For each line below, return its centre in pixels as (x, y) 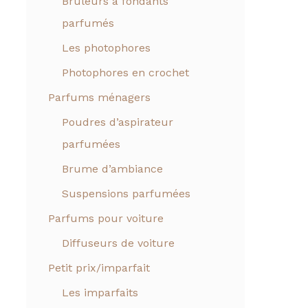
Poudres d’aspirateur (118, 122)
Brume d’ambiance (112, 169)
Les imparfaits (100, 293)
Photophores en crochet (125, 73)
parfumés (88, 23)
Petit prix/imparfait (99, 268)
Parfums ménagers (99, 98)
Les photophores (106, 48)
